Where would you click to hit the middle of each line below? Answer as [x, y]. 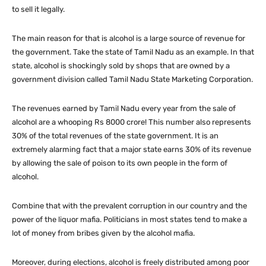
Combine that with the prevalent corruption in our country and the [129, 206]
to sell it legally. [38, 9]
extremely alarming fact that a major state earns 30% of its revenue [132, 150]
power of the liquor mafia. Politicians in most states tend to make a [129, 220]
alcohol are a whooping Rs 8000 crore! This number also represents [132, 122]
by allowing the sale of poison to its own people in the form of [120, 163]
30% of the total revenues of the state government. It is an [115, 136]
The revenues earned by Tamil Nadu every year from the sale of [124, 109]
